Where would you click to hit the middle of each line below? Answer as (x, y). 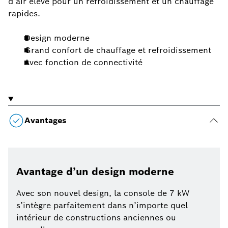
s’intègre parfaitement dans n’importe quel (102, 206)
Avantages (45, 121)
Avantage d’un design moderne (95, 172)
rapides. (24, 14)
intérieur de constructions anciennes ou (96, 218)
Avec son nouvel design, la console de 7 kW (103, 193)
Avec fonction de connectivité (83, 63)
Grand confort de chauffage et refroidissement (118, 50)
